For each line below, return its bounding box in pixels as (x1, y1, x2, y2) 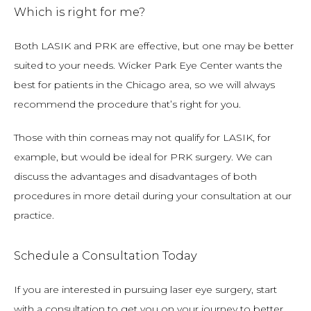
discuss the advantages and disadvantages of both (14, 170, 257, 183)
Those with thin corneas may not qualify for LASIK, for (14, 131, 271, 144)
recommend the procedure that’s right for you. (14, 98, 241, 110)
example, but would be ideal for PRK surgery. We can (14, 151, 272, 163)
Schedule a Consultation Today (14, 249, 197, 262)
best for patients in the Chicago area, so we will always (14, 78, 275, 91)
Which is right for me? (14, 5, 145, 19)
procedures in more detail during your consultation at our (14, 190, 292, 202)
